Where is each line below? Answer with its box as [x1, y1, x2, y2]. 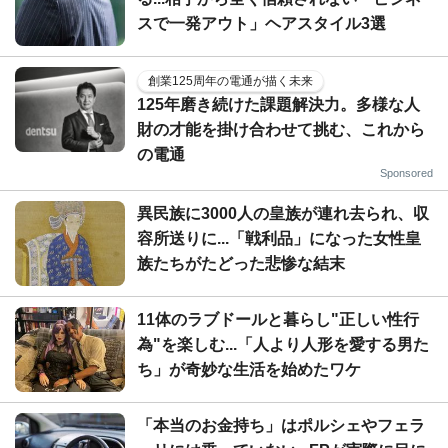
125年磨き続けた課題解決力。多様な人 [137, 95, 420, 113]
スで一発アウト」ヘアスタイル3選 [137, 14, 386, 32]
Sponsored [380, 166, 433, 179]
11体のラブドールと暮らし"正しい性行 [137, 310, 419, 328]
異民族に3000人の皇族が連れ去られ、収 [137, 204, 429, 222]
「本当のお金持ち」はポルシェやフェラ [137, 416, 425, 434]
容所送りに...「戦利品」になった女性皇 [137, 229, 421, 247]
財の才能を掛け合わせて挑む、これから [137, 120, 425, 138]
